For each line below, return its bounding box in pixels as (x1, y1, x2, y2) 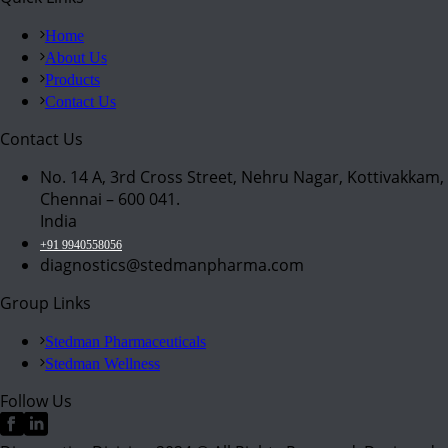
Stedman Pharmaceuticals (45, 333, 206, 351)
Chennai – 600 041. (40, 188, 180, 211)
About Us (45, 49, 107, 67)
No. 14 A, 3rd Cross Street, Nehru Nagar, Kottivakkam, (40, 166, 444, 189)
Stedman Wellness (45, 355, 160, 373)
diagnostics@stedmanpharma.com (40, 254, 304, 277)
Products (45, 71, 100, 89)
